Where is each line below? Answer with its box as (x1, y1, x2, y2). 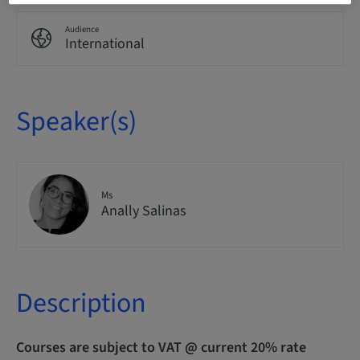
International (65, 34, 145, 54)
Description (16, 284, 146, 323)
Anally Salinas (101, 201, 186, 221)
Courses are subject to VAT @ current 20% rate (16, 337, 306, 358)
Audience (65, 23, 99, 35)
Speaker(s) (16, 102, 137, 141)
